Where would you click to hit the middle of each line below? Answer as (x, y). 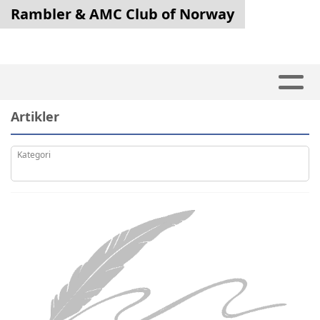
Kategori (34, 154)
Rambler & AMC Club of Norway (122, 14)
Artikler (35, 116)
